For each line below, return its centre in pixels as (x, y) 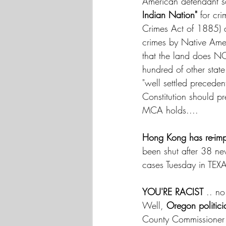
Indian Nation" (170, 15)
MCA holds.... (172, 110)
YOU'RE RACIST (174, 192)
